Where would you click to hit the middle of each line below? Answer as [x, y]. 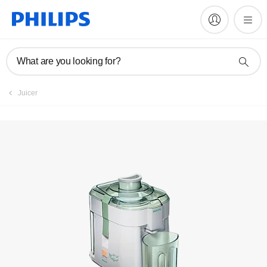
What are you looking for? [69, 61]
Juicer [28, 93]
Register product [64, 22]
